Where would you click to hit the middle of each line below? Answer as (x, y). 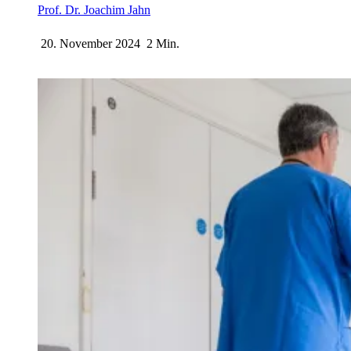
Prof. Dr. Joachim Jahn (94, 9)
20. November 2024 (90, 43)
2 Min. (163, 43)
